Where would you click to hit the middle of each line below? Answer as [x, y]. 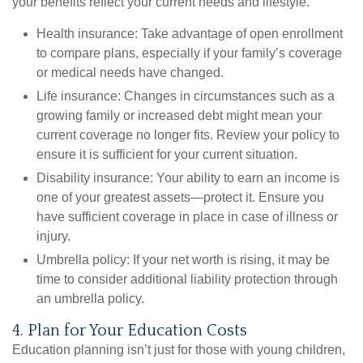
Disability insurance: [95, 178]
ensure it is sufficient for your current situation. [167, 155]
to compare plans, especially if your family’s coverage [189, 53]
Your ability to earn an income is [246, 178]
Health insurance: [87, 34]
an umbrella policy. [90, 299]
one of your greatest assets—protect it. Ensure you [180, 198]
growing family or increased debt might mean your [179, 116]
